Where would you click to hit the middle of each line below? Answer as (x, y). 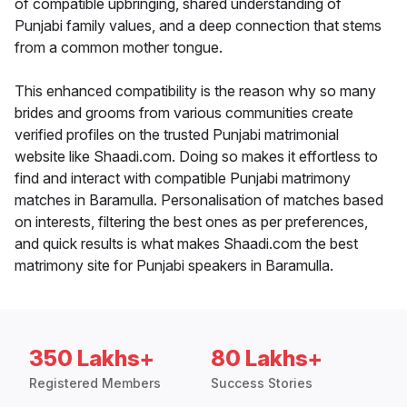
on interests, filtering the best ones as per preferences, (191, 222)
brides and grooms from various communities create (184, 113)
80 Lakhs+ (267, 359)
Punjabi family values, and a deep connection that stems (198, 26)
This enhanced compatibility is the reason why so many (195, 91)
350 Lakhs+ (92, 359)
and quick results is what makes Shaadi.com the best (186, 244)
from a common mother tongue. (119, 48)
